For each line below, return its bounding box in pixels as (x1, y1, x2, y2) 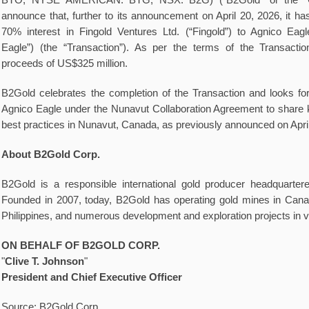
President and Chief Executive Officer (1, 272, 183, 283)
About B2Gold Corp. (1, 149, 101, 160)
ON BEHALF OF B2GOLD (1, 240, 126, 251)
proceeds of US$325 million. (1, 58, 128, 69)
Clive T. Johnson (5, 256, 85, 267)
